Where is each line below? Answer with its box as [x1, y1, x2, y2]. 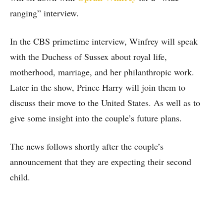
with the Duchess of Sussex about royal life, [10, 50, 167, 62]
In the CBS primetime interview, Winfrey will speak [10, 35, 198, 47]
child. [10, 170, 30, 183]
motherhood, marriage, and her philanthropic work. [10, 65, 194, 78]
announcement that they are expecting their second [10, 155, 191, 167]
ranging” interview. [10, 6, 79, 19]
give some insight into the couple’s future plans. [10, 111, 182, 124]
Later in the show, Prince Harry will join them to [10, 81, 185, 93]
